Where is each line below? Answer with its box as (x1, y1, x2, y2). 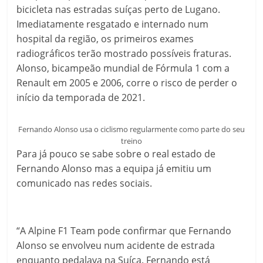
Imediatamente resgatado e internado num (16, 18, 209, 31)
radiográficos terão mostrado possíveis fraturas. (16, 47, 232, 60)
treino (120, 136, 142, 146)
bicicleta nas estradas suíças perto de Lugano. (16, 3, 221, 16)
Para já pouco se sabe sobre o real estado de (16, 147, 216, 160)
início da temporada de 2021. (16, 91, 146, 104)
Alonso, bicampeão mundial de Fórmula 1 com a (16, 62, 230, 75)
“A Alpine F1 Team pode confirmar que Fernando (16, 224, 232, 237)
